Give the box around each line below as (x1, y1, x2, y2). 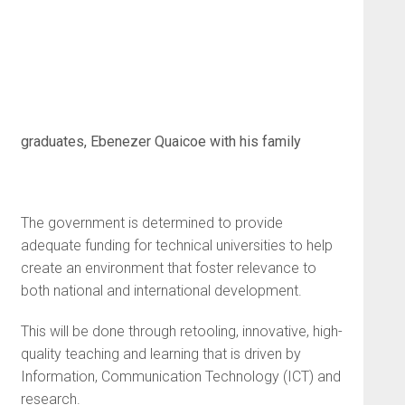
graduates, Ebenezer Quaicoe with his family (20, 132, 301, 150)
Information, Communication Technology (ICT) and (20, 367, 341, 385)
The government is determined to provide (20, 213, 283, 231)
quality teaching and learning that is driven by (20, 344, 301, 363)
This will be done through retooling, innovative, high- (20, 322, 343, 340)
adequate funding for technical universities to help (20, 236, 333, 254)
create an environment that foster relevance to (20, 259, 316, 277)
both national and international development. (20, 281, 302, 299)
